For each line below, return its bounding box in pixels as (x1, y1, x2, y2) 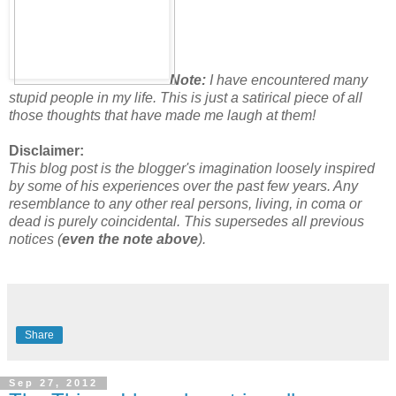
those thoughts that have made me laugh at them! (9, 107, 316, 123)
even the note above (62, 231, 198, 247)
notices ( (9, 231, 62, 247)
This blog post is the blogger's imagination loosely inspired (9, 160, 375, 176)
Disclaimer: (9, 142, 84, 158)
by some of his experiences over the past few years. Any (9, 178, 358, 194)
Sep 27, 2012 (9, 377, 98, 389)
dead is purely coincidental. (9, 213, 184, 229)
